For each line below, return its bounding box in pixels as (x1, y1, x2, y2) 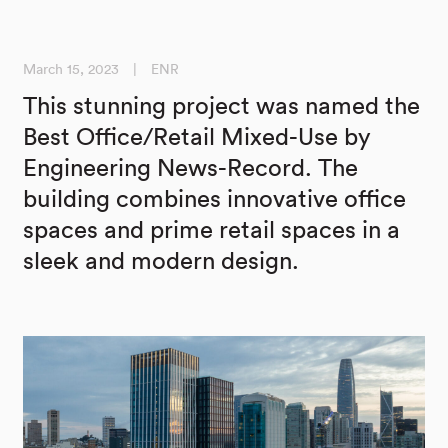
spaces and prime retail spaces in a (23, 214, 400, 244)
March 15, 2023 (23, 60, 123, 78)
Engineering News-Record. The (23, 152, 358, 182)
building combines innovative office (23, 183, 406, 213)
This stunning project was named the (23, 90, 420, 120)
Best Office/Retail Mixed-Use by (23, 121, 371, 151)
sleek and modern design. (23, 245, 299, 275)
